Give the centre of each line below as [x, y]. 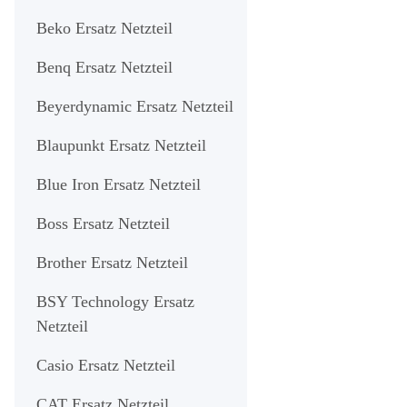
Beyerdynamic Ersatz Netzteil [135, 106]
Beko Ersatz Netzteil [104, 28]
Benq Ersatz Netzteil [104, 67]
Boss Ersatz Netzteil [103, 223]
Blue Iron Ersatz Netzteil [119, 184]
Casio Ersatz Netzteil [106, 365]
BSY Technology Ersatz [115, 301]
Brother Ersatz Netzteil [112, 262]
